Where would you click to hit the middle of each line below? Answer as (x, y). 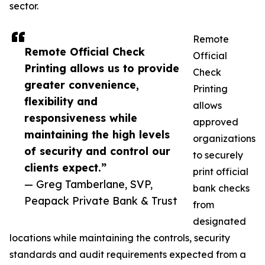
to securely (218, 155)
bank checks (221, 188)
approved (216, 122)
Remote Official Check (85, 52)
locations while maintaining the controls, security (120, 238)
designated (219, 222)
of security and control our (97, 151)
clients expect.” (65, 168)
